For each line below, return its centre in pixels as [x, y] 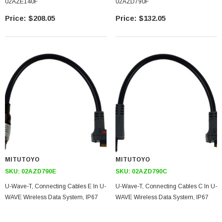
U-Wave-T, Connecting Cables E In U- [55, 186]
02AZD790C [149, 171]
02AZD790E [39, 171]
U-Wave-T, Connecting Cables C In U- [166, 186]
